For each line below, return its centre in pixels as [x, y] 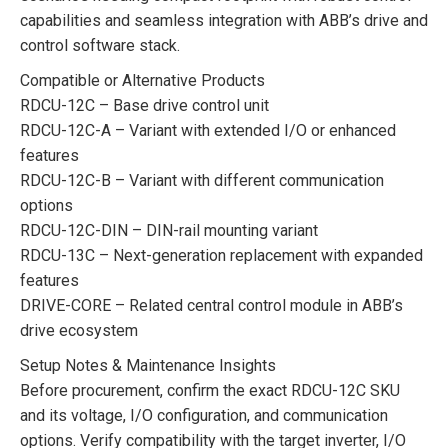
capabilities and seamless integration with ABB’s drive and [224, 20]
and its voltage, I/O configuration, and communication [204, 415]
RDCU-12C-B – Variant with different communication [202, 180]
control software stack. [100, 45]
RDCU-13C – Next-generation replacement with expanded [221, 255]
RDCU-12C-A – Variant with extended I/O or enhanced [208, 130]
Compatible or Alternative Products [142, 80]
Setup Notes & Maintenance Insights [148, 365]
